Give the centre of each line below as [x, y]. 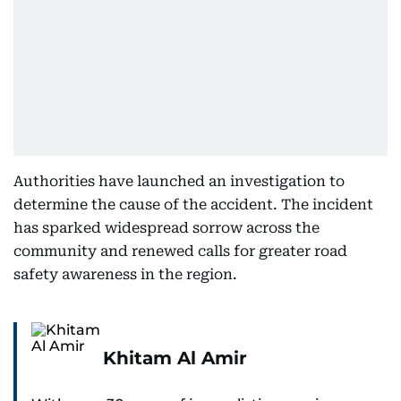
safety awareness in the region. [125, 274]
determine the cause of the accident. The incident [193, 205]
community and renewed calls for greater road [180, 251]
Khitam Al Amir [175, 358]
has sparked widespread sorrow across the [166, 228]
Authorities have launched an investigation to [179, 181]
